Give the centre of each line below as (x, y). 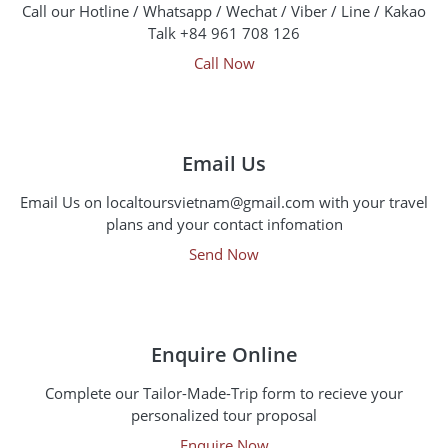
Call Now (224, 63)
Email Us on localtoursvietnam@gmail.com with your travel (224, 202)
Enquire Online (224, 354)
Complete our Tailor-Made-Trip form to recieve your (224, 393)
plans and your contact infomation (224, 224)
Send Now (224, 254)
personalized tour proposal (224, 415)
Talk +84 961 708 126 (224, 33)
